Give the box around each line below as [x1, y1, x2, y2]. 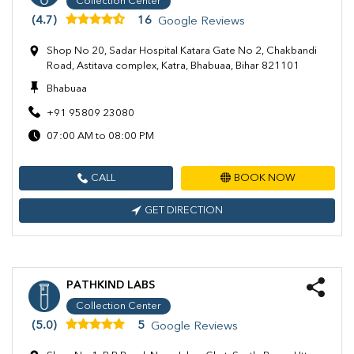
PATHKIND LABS [66, 280, 155, 292]
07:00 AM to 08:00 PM [47, 131, 154, 142]
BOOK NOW [234, 173, 296, 184]
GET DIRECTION [145, 205, 223, 217]
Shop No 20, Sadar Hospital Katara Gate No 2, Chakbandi [47, 46, 317, 57]
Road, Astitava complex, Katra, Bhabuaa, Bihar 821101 [47, 61, 299, 72]
